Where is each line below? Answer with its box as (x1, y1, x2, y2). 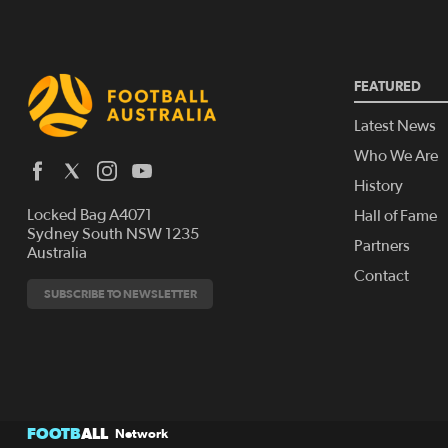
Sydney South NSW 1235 (27, 226, 199, 243)
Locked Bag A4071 (27, 207, 152, 224)
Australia (27, 245, 87, 262)
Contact (353, 268, 409, 285)
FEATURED (353, 78, 421, 95)
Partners (353, 238, 410, 255)
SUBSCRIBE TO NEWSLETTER (43, 287, 197, 301)
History (353, 178, 403, 195)
